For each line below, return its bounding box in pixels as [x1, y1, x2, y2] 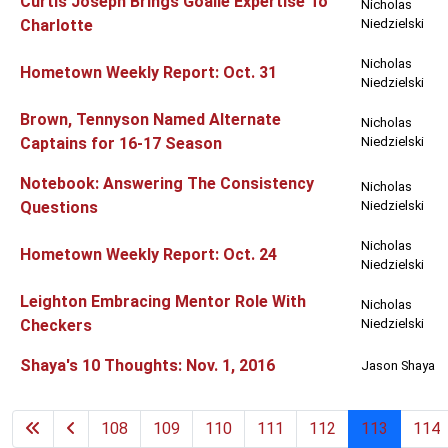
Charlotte [20, 16, 93, 36]
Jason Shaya [361, 358, 435, 374]
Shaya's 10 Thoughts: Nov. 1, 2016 [20, 356, 275, 376]
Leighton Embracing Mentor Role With [20, 292, 306, 312]
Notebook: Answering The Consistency [20, 174, 314, 194]
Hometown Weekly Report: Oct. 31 [20, 63, 277, 83]
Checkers [20, 316, 92, 336]
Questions [20, 198, 98, 218]
